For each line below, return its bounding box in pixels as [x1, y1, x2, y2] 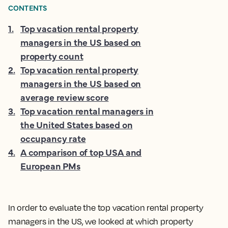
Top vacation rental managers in [20, 104, 154, 117]
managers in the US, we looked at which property [8, 216, 193, 226]
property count [20, 49, 83, 62]
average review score [20, 91, 109, 103]
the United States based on [20, 118, 133, 131]
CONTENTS [8, 3, 47, 13]
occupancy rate [20, 132, 86, 145]
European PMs [20, 159, 80, 172]
